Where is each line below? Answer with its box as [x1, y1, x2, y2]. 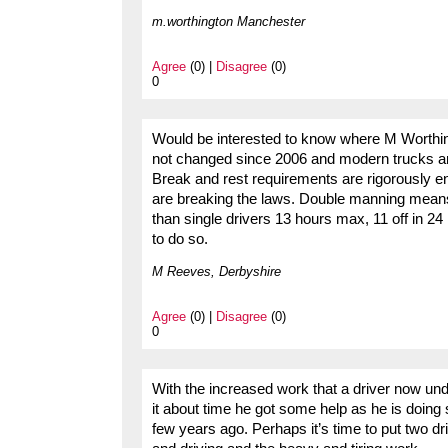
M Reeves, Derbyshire [152, 264, 281, 280]
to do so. [152, 231, 208, 248]
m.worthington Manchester [152, 14, 305, 30]
